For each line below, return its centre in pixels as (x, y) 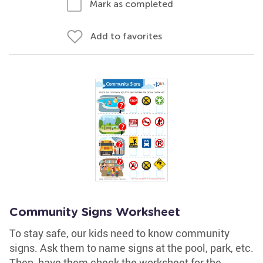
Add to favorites (126, 36)
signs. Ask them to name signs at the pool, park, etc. (131, 248)
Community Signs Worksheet (95, 213)
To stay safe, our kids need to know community (119, 233)
